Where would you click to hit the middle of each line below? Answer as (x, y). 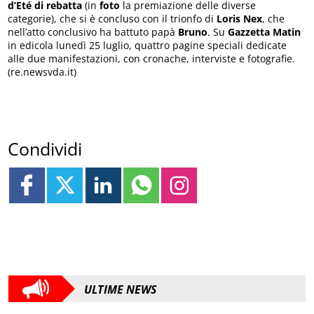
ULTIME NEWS (121, 290)
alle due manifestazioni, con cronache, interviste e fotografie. (152, 59)
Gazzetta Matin (265, 32)
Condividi (45, 148)
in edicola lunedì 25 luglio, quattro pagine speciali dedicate (148, 46)
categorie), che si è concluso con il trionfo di (112, 19)
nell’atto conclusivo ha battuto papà (93, 32)
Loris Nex (240, 19)
